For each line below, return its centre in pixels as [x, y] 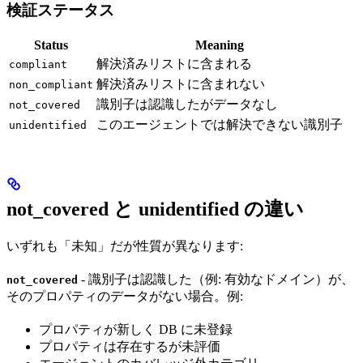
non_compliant [51, 85]
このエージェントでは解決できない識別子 [220, 125]
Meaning [220, 45]
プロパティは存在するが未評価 [130, 347]
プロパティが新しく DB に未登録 [136, 330]
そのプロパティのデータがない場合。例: [125, 297]
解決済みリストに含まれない [181, 84]
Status [51, 45]
